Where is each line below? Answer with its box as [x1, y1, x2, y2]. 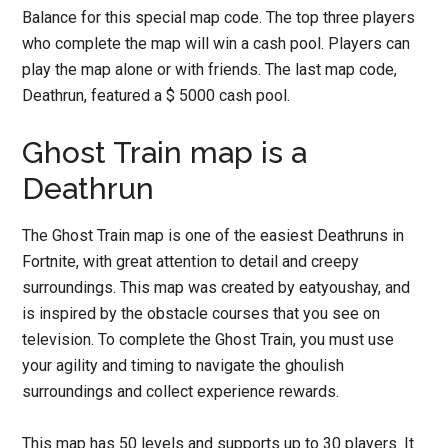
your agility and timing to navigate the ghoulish [22, 356, 345, 375]
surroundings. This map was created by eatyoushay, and [22, 278, 411, 297]
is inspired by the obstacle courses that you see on [22, 304, 381, 323]
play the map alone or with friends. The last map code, [22, 60, 398, 79]
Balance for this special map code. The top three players [22, 8, 416, 27]
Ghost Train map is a [22, 135, 308, 170]
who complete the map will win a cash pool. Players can [22, 34, 411, 53]
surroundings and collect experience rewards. [22, 382, 340, 401]
